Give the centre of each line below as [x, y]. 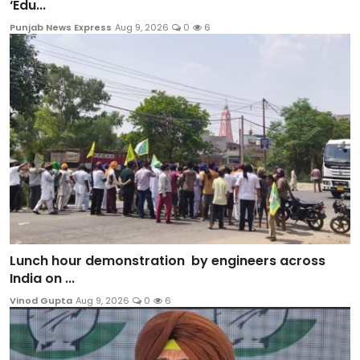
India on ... [42, 279]
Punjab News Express [61, 27]
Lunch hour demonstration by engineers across [168, 261]
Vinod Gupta [41, 301]
